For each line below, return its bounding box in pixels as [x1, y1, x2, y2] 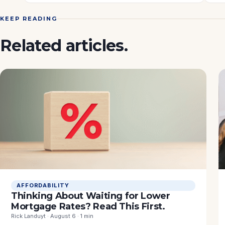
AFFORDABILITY [17, 182, 69, 189]
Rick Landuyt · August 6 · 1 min [11, 212, 93, 220]
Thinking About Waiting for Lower [11, 190, 170, 202]
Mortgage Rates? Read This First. [11, 201, 165, 212]
